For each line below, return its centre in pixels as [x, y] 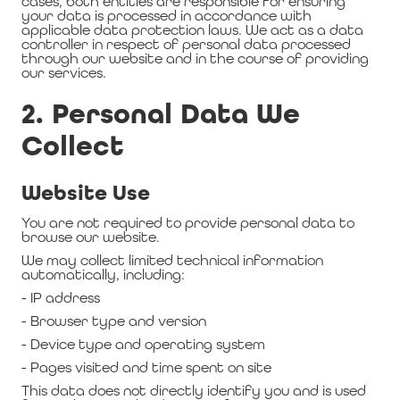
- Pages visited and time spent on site [146, 367]
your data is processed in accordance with [167, 16]
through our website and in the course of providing [195, 58]
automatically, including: [103, 275]
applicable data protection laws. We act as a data [192, 30]
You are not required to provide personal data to [188, 223]
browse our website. [91, 237]
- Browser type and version [114, 321]
